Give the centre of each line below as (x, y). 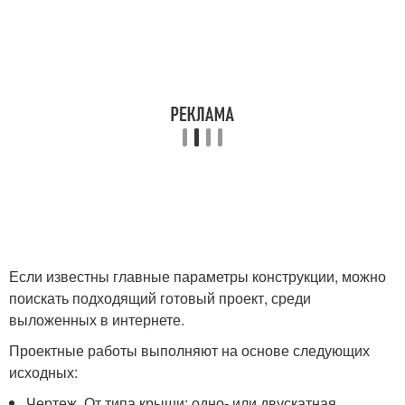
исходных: (43, 372)
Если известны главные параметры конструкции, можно (198, 276)
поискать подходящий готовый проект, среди (160, 297)
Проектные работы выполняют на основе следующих (189, 350)
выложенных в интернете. (97, 319)
